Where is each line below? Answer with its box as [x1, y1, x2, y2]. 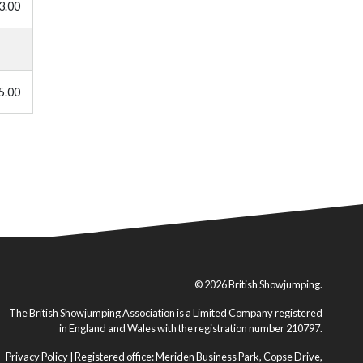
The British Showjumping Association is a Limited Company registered [9, 306, 322, 319]
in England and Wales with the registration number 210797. [59, 322, 322, 335]
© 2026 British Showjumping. [194, 278, 322, 291]
